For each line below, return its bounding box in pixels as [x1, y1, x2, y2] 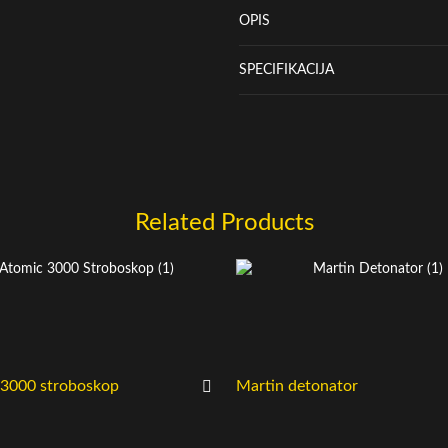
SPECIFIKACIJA [239, 62, 334, 77]
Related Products [134, 210, 314, 235]
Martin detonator [236, 377, 358, 394]
